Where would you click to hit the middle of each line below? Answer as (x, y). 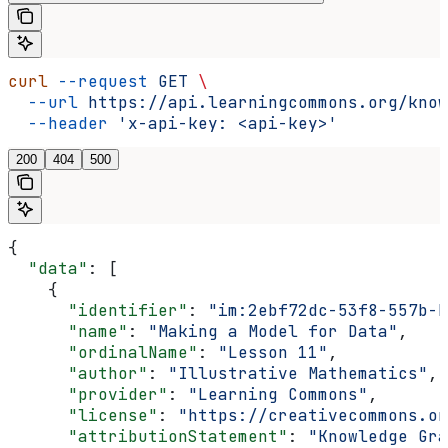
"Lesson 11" (273, 353)
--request (98, 82)
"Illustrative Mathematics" (298, 374)
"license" (83, 416)
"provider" (88, 395)
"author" (78, 374)
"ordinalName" (103, 353)
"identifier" (98, 311)
